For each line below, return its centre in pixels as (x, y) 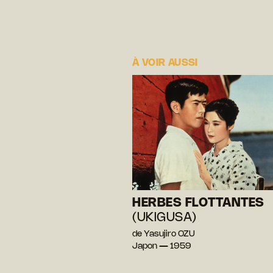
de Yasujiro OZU (164, 234)
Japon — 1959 (162, 246)
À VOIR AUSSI (165, 63)
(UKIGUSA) (165, 218)
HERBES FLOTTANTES (198, 203)
